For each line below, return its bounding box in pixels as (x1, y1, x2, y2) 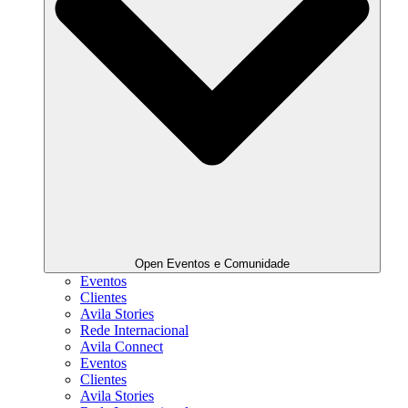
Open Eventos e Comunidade (135, 257, 290, 271)
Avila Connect (80, 339, 163, 355)
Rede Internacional (80, 322, 189, 339)
